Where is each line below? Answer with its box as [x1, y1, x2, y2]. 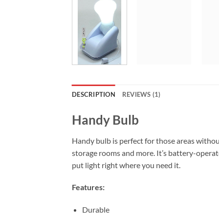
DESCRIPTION [72, 90, 115, 98]
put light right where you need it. [72, 160, 180, 170]
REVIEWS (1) [122, 90, 161, 98]
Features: [72, 182, 105, 192]
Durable [82, 205, 109, 215]
